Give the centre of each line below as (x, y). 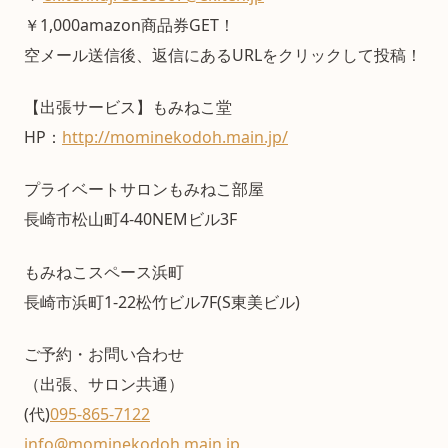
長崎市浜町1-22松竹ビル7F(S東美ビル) (162, 301)
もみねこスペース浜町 (104, 271)
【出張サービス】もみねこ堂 (128, 106)
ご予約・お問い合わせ (104, 354)
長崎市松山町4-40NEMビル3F (130, 219)
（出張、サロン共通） (104, 384)
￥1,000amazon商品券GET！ (129, 24)
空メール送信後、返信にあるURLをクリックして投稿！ (223, 54)
